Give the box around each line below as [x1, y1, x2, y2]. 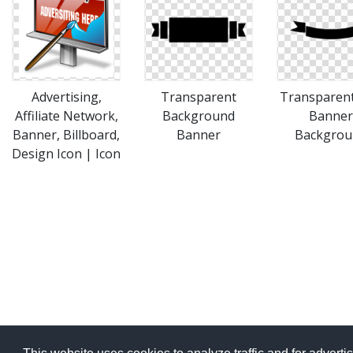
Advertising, [31, 88, 102, 106]
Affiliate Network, [14, 107, 118, 124]
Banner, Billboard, [13, 126, 120, 143]
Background [162, 107, 235, 124]
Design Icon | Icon [12, 145, 121, 162]
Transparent [161, 88, 236, 106]
